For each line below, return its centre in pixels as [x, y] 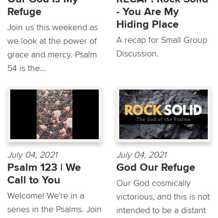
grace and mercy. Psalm [52, 54]
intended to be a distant [161, 210]
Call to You [34, 180]
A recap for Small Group [162, 40]
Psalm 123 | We [44, 168]
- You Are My [147, 12]
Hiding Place [147, 24]
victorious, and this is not [163, 197]
